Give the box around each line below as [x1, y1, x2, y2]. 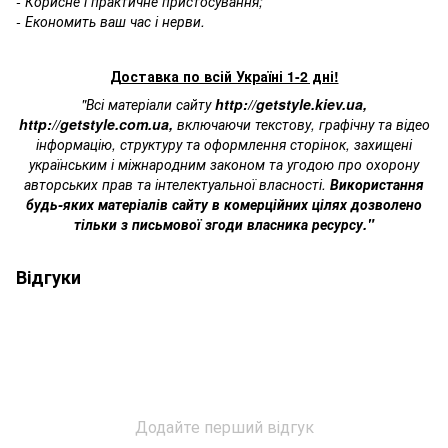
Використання [330, 174, 424, 194]
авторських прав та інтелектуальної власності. [24, 174, 330, 194]
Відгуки [16, 264, 81, 290]
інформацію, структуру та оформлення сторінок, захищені [36, 134, 412, 154]
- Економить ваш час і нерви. [16, 11, 205, 31]
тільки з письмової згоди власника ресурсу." [74, 214, 374, 234]
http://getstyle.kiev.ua [215, 94, 363, 114]
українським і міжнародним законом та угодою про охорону [29, 154, 419, 174]
